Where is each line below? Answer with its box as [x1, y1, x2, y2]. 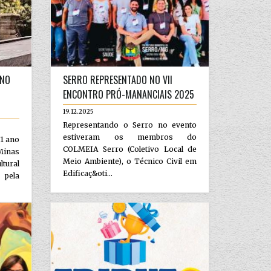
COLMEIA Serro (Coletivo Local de [63, 144, 197, 154]
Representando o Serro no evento [63, 120, 197, 129]
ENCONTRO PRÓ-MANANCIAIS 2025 [63, 87, 195, 102]
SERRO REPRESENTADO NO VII [63, 72, 173, 87]
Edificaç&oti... [63, 168, 113, 178]
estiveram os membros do [63, 132, 197, 142]
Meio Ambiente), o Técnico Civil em [63, 156, 197, 166]
